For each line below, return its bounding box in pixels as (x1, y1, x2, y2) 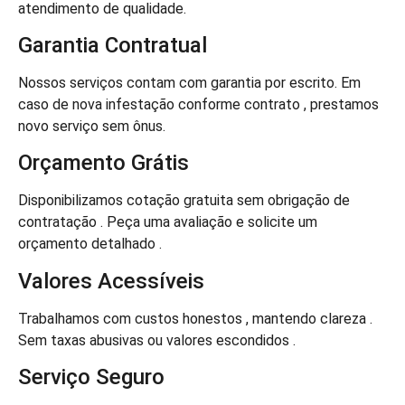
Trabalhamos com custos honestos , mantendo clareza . (18, 309, 372, 327)
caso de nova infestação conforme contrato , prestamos (18, 96, 379, 114)
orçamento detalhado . (18, 235, 162, 253)
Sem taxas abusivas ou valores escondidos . (18, 331, 296, 349)
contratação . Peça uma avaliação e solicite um (18, 213, 317, 231)
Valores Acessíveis (18, 268, 204, 294)
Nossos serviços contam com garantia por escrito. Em (18, 74, 361, 92)
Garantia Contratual (18, 33, 207, 59)
